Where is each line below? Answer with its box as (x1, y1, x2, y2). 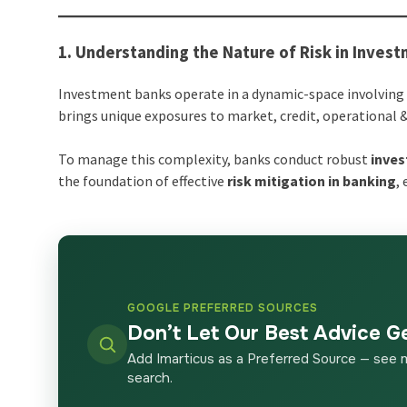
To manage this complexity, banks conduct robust (58, 150, 372, 169)
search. (127, 369, 174, 388)
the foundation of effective (58, 172, 228, 191)
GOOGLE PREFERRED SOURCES (127, 301, 319, 316)
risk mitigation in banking (227, 172, 397, 191)
